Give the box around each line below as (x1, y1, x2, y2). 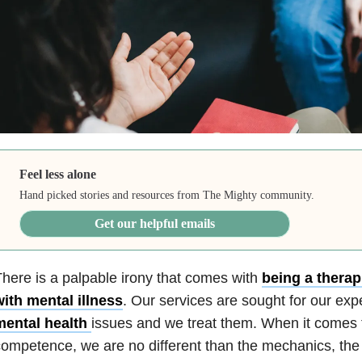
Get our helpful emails (95, 216, 216, 230)
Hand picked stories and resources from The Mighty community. (19, 188, 315, 201)
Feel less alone (19, 166, 97, 181)
